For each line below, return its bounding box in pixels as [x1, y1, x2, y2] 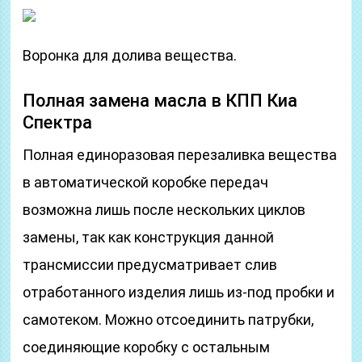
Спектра [23, 112, 93, 133]
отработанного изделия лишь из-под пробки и [23, 284, 335, 301]
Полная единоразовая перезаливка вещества [23, 146, 338, 163]
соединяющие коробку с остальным [23, 339, 271, 356]
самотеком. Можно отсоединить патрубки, [23, 311, 314, 328]
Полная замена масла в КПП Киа [23, 90, 298, 111]
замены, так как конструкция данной [23, 229, 275, 246]
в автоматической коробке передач [23, 174, 269, 191]
